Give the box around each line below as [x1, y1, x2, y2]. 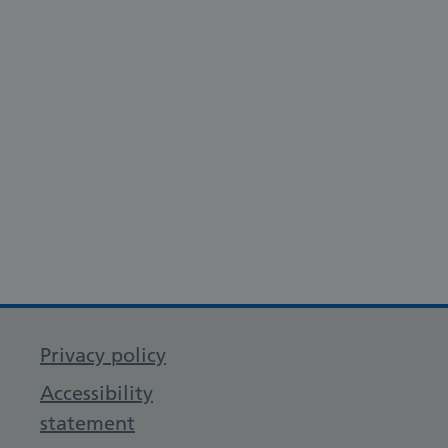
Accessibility [40, 381, 153, 405]
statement [40, 411, 135, 435]
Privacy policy [40, 343, 166, 367]
